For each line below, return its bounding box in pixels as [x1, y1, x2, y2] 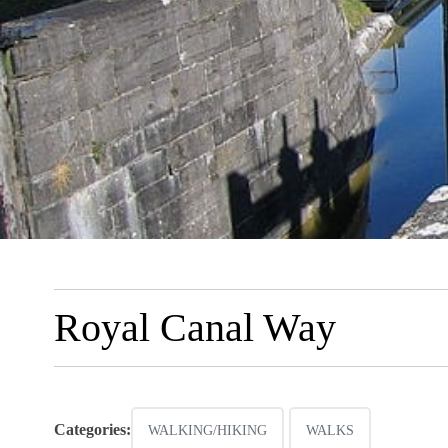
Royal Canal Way [53, 305, 336, 351]
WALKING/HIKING [147, 423, 267, 439]
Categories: [53, 421, 131, 439]
